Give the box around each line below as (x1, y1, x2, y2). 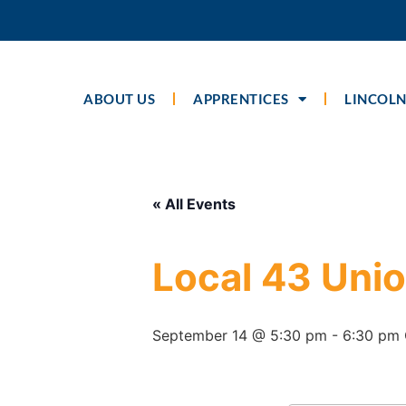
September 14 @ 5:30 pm (152, 326, 327, 345)
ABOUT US (83, 91, 156, 108)
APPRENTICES (193, 91, 289, 108)
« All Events (152, 195, 236, 214)
